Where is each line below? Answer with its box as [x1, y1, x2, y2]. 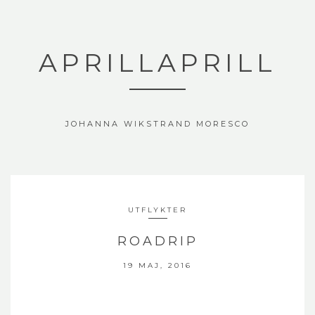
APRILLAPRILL [39, 47, 276, 78]
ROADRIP [117, 233, 198, 249]
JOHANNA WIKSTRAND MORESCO [65, 119, 250, 129]
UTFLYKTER [128, 205, 187, 214]
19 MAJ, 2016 [123, 261, 192, 270]
